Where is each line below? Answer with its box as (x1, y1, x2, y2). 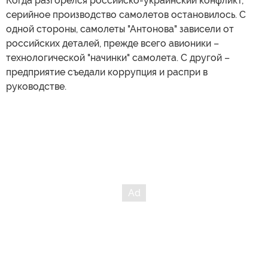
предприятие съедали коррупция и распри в (6, 66, 208, 78)
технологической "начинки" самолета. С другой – (6, 52, 230, 63)
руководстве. (6, 81, 66, 92)
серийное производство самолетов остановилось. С (6, 9, 246, 20)
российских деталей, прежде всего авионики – (6, 38, 219, 49)
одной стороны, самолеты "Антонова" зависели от (6, 23, 234, 35)
